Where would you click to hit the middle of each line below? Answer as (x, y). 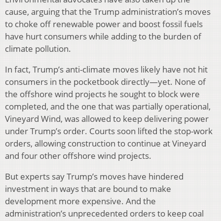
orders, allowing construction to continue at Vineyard (106, 143)
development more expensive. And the (80, 201)
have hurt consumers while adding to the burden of (103, 36)
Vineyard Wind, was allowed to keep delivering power (107, 118)
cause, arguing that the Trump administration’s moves (108, 11)
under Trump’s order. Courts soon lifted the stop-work (109, 131)
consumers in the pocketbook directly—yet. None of (105, 81)
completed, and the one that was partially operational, (108, 106)
